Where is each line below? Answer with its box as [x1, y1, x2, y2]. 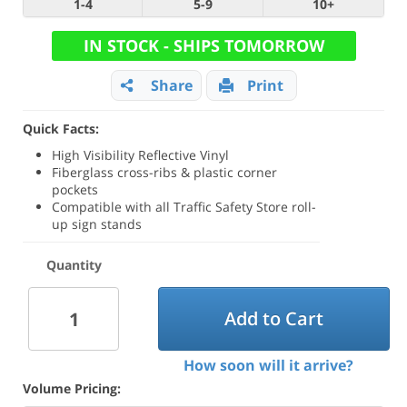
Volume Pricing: [23, 379, 121, 397]
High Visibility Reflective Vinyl [52, 146, 230, 164]
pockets [52, 181, 99, 198]
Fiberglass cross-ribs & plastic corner [52, 164, 278, 181]
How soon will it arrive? [183, 354, 353, 375]
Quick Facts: [23, 120, 99, 137]
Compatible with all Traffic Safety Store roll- [52, 198, 317, 215]
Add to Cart [223, 306, 323, 332]
